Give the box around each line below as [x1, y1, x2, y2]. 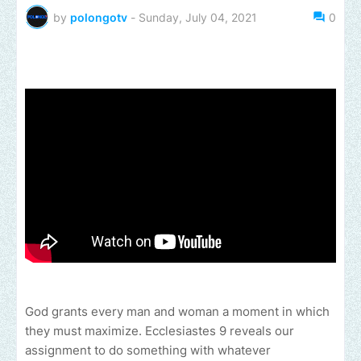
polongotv [70, 10, 127, 24]
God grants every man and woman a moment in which [25, 304, 330, 320]
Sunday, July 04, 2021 [139, 10, 257, 24]
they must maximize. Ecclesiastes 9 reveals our [25, 323, 294, 339]
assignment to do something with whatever [25, 342, 271, 359]
